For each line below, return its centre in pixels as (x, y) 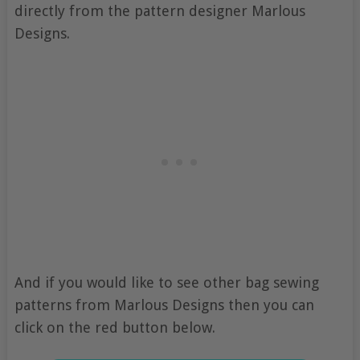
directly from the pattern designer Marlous (160, 11)
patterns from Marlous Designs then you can (164, 305)
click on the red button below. (115, 328)
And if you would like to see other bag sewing (166, 283)
